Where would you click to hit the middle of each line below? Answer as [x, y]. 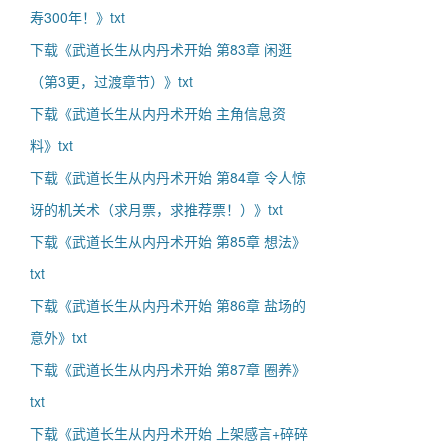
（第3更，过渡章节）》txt [111, 81]
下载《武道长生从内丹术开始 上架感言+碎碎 [169, 433]
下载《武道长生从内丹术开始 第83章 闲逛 [161, 49]
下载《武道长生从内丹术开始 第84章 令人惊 [168, 177]
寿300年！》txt [77, 17]
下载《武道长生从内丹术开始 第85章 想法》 [168, 241]
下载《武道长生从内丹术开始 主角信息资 [158, 113]
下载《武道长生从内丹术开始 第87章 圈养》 [168, 369]
